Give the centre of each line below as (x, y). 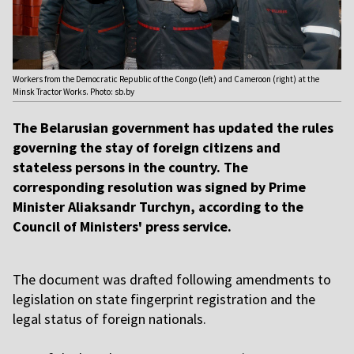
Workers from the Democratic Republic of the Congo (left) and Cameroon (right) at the (166, 79)
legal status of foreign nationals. (109, 319)
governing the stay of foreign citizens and (147, 148)
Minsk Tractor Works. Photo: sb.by (73, 92)
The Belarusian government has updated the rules (173, 128)
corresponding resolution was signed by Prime (159, 187)
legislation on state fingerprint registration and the (164, 299)
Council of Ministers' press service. (122, 227)
